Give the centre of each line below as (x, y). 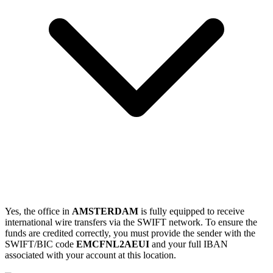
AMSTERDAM (105, 211)
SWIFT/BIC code (41, 244)
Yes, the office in (38, 211)
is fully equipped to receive (191, 211)
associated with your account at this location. (90, 255)
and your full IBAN (189, 244)
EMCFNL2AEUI (113, 244)
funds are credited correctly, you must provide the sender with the (130, 233)
